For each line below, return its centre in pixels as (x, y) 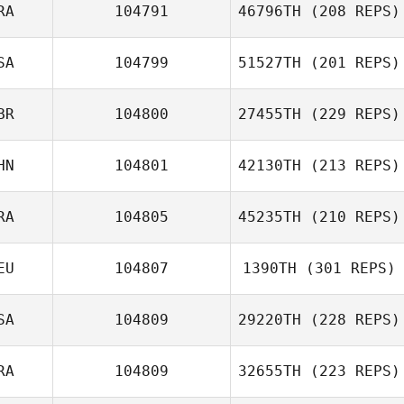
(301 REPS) (346, 268)
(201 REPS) (351, 63)
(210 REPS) (351, 217)
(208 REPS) (351, 11)
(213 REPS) (351, 165)
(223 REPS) (351, 371)
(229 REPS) (351, 114)
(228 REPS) (351, 320)
